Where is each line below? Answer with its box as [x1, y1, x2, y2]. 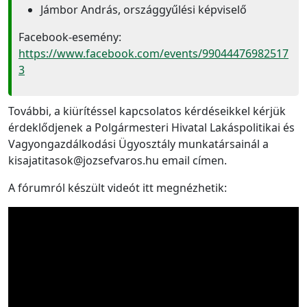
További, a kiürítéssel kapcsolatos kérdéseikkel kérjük [8, 103, 286, 119]
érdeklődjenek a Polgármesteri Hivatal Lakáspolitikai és [8, 119, 295, 135]
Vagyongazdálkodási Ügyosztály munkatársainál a [8, 136, 269, 151]
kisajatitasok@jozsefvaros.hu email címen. [8, 152, 227, 168]
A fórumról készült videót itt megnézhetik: [8, 180, 227, 195]
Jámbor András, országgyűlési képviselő [40, 1, 247, 17]
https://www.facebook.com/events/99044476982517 [19, 45, 288, 61]
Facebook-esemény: [19, 29, 121, 45]
